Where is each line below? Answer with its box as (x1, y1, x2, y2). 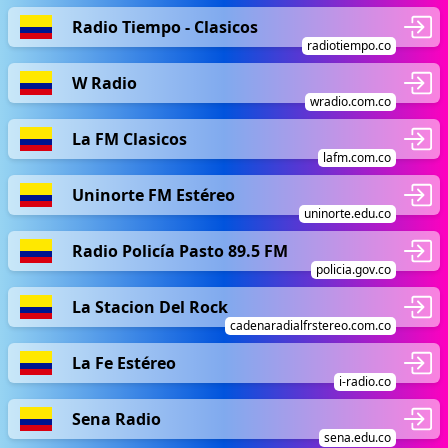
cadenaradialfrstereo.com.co (230, 317, 391, 334)
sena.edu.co (324, 429, 391, 446)
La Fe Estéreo (72, 351, 176, 374)
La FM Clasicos (72, 127, 187, 150)
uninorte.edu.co (304, 205, 391, 222)
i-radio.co (339, 373, 391, 390)
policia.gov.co (316, 261, 391, 278)
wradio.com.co (310, 93, 391, 110)
